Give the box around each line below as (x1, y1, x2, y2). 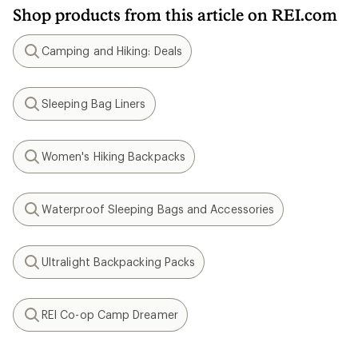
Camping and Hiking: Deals (42, 44, 182, 58)
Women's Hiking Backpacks (42, 149, 185, 163)
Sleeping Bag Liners (42, 97, 146, 110)
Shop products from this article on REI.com (13, 5, 337, 24)
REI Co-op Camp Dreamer (42, 308, 178, 321)
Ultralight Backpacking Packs (42, 255, 196, 268)
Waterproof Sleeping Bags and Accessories (42, 202, 275, 216)
